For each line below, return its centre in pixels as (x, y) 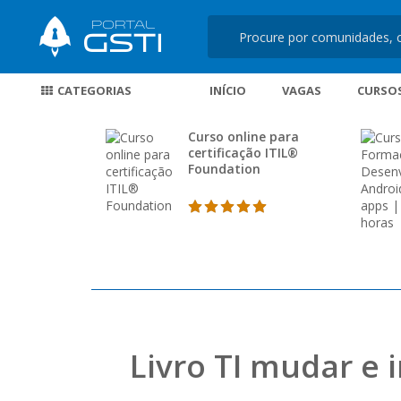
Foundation (224, 169)
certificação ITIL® (243, 153)
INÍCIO (227, 90)
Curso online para (243, 137)
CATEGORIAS (93, 90)
